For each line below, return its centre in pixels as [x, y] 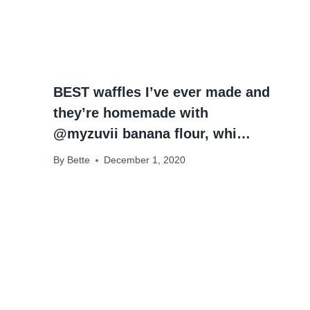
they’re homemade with [131, 112]
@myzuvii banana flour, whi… [152, 133]
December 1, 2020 [144, 161]
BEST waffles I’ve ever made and [162, 92]
